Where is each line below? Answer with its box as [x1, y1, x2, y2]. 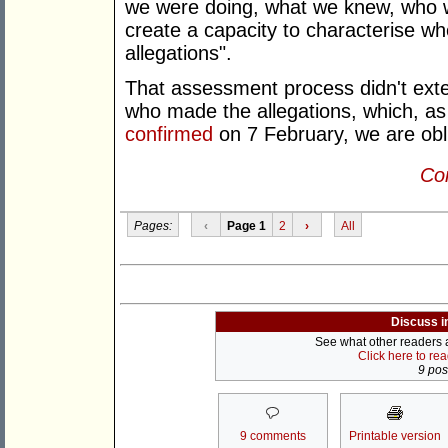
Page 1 [226, 218, 266, 233]
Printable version [348, 429, 441, 444]
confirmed [125, 123, 213, 146]
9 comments [239, 429, 306, 444]
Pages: [133, 218, 172, 233]
